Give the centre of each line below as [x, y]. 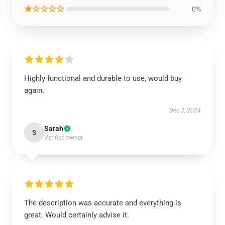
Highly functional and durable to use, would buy [103, 78]
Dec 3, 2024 [185, 110]
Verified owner [64, 138]
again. [34, 90]
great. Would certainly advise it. [77, 215]
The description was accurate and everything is [103, 203]
